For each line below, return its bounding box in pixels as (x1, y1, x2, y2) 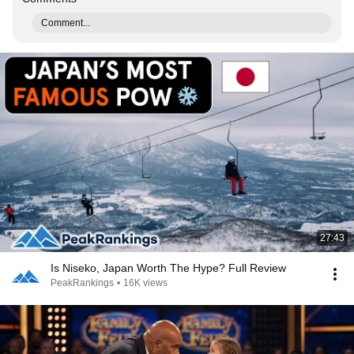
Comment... (41, 17, 90, 28)
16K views (123, 277, 168, 288)
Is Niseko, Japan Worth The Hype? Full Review (51, 262, 286, 274)
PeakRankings (51, 277, 114, 288)
